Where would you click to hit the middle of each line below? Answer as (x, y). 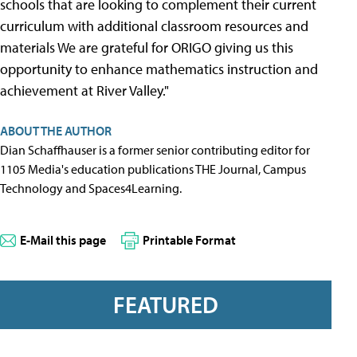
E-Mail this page (63, 240)
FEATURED (166, 305)
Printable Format (189, 240)
